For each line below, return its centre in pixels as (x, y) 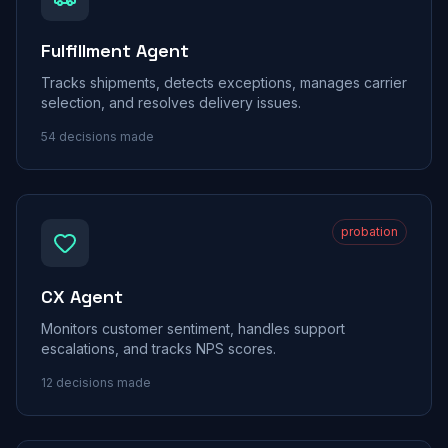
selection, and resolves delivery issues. (171, 102)
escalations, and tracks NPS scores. (158, 348)
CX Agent (82, 296)
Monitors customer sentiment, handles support (193, 328)
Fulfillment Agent (115, 50)
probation (369, 231)
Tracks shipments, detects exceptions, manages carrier (224, 82)
